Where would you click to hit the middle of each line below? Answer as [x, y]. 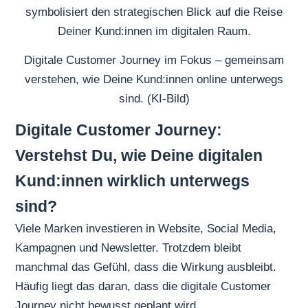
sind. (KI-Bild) [154, 98]
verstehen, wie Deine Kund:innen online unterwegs [154, 79]
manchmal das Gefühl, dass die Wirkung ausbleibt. [146, 267]
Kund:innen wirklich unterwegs [133, 181]
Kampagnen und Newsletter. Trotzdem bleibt [129, 248]
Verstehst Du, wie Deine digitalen [139, 156]
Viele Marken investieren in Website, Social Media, [146, 229]
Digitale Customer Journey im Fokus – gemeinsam [154, 60]
